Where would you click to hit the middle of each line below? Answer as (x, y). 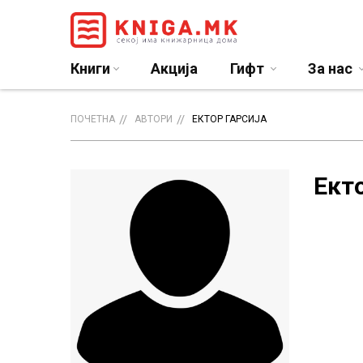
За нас (332, 68)
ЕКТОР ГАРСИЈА (229, 119)
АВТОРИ (154, 119)
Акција (174, 68)
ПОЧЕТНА (93, 119)
